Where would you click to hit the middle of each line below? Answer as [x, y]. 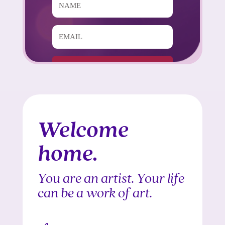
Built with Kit [170, 91]
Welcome [83, 131]
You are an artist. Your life [111, 179]
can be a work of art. [95, 193]
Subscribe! [112, 66]
